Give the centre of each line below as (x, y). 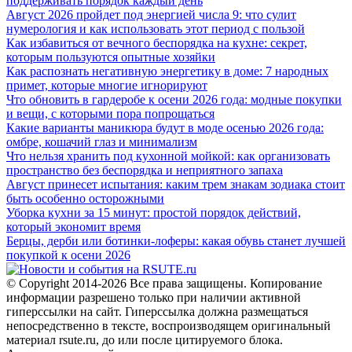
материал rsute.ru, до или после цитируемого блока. (145, 339)
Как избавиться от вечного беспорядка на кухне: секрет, (157, 42)
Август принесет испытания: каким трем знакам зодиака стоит (176, 184)
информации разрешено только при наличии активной (154, 297)
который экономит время (73, 226)
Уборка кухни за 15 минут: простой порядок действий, (154, 212)
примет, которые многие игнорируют (107, 85)
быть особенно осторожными (85, 198)
